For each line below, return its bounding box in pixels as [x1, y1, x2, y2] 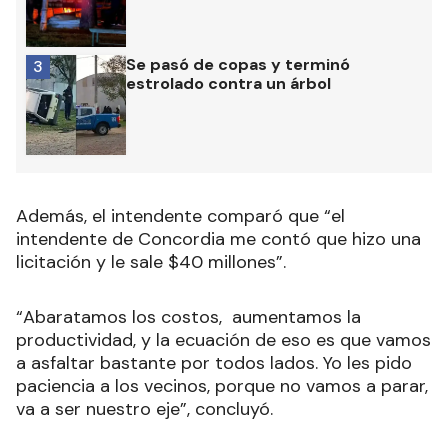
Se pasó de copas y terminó [126, 53, 350, 75]
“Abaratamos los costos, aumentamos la [16, 304, 361, 329]
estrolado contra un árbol [126, 72, 331, 94]
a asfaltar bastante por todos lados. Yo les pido [16, 350, 412, 375]
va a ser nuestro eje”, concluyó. [16, 396, 273, 421]
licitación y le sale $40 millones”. [16, 249, 286, 274]
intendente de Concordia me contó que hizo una [16, 226, 421, 251]
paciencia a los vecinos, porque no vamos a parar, [16, 373, 428, 398]
